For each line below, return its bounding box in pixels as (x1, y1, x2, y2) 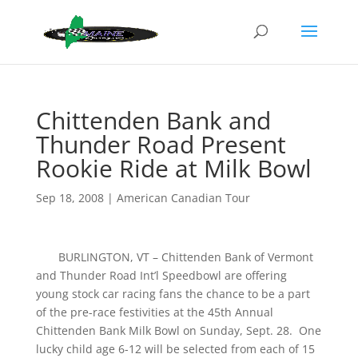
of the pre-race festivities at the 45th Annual (35, 304, 273, 320)
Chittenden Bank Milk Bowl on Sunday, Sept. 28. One (35, 323, 321, 338)
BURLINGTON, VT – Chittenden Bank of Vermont (35, 249, 313, 265)
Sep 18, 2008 (35, 190, 104, 205)
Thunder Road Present (35, 128, 286, 161)
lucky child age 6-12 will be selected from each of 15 (35, 341, 315, 356)
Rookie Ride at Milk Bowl (35, 152, 312, 185)
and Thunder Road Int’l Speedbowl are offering (35, 268, 287, 283)
